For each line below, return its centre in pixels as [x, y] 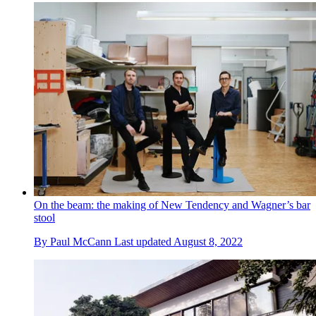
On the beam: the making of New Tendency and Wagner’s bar [172, 205]
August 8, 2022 [208, 241]
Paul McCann [81, 241]
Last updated [144, 241]
